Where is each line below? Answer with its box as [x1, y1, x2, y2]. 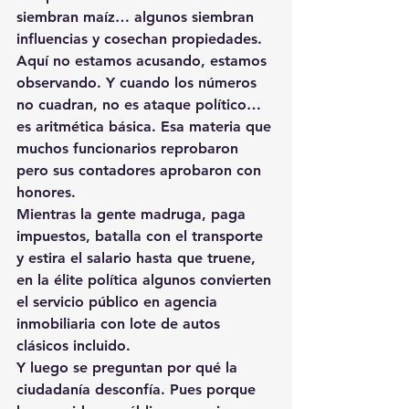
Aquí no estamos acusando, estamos [16, 51, 271, 69]
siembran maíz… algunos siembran [16, 7, 258, 26]
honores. [16, 183, 76, 201]
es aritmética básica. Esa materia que [16, 117, 276, 135]
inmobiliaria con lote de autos [16, 314, 225, 332]
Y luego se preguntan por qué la [16, 358, 242, 376]
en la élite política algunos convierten [16, 270, 276, 288]
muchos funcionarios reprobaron [16, 139, 243, 157]
